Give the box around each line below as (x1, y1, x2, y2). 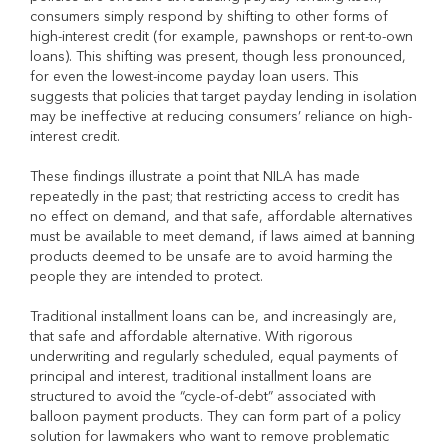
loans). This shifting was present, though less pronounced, (30, 50, 406, 64)
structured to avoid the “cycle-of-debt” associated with (30, 390, 376, 404)
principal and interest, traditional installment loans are (30, 370, 372, 384)
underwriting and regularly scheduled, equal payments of (30, 350, 398, 364)
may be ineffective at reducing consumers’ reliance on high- (30, 110, 412, 124)
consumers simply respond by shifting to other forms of (30, 10, 388, 24)
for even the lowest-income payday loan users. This (30, 70, 359, 84)
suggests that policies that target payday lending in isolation (30, 90, 417, 104)
